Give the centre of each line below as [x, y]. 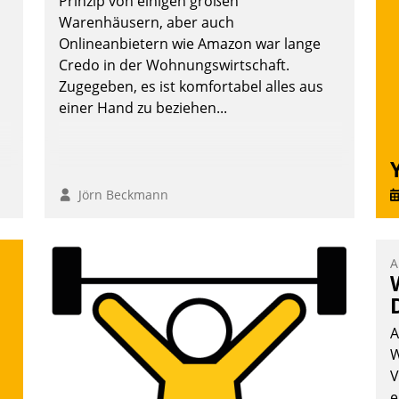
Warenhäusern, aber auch [147, 23]
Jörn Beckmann [120, 195]
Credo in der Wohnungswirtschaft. [174, 65]
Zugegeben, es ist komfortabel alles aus [191, 87]
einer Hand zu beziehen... [143, 108]
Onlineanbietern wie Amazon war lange [190, 44]
